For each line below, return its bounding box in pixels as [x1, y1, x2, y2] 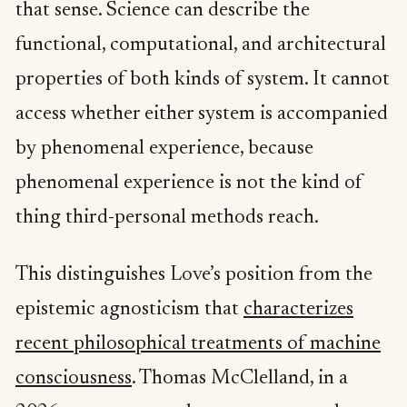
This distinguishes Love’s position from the [15, 265, 372, 286]
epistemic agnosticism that [15, 300, 243, 321]
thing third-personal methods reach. [15, 207, 319, 228]
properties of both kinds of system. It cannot [15, 69, 390, 90]
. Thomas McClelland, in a [132, 369, 348, 390]
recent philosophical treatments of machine [15, 334, 381, 355]
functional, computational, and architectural [15, 35, 386, 55]
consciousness [15, 369, 132, 390]
